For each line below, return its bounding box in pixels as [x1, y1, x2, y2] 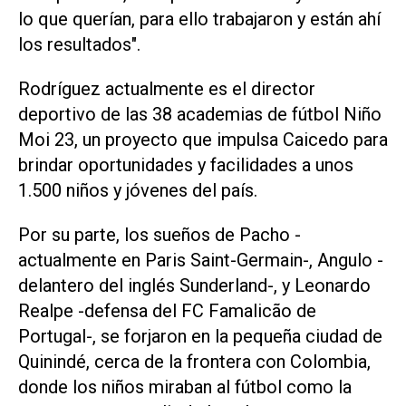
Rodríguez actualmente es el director [18, 78, 315, 101]
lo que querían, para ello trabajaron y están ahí [18, 8, 381, 31]
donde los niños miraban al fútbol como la [18, 376, 352, 399]
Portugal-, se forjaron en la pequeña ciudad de [18, 325, 382, 348]
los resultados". [18, 34, 140, 56]
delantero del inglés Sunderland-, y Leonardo [18, 275, 371, 297]
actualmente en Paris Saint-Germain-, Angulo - [18, 249, 383, 272]
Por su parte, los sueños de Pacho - [18, 224, 301, 246]
